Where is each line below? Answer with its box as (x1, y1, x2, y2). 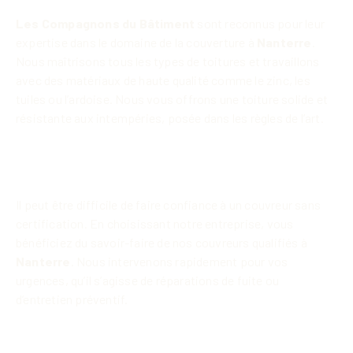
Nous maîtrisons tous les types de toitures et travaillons (16, 54, 320, 69)
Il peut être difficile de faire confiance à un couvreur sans (16, 197, 321, 213)
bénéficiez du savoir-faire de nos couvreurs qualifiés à (16, 235, 308, 251)
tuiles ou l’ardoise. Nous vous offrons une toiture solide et (16, 91, 329, 107)
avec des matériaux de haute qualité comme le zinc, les (16, 72, 310, 88)
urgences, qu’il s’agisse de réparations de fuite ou (16, 273, 280, 288)
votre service (16, 158, 130, 185)
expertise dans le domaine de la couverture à (16, 35, 258, 50)
